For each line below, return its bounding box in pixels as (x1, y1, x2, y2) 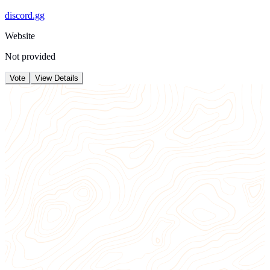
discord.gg (5, 10, 45, 20)
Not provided (5, 51, 55, 61)
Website (5, 30, 35, 41)
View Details (35, 73, 78, 83)
